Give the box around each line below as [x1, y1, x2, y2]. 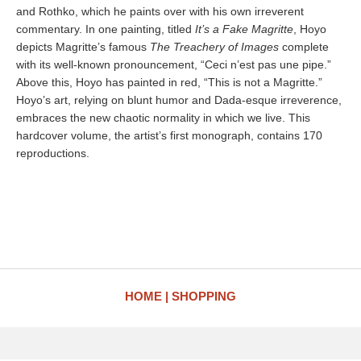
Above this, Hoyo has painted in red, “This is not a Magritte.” [16, 76, 322, 89]
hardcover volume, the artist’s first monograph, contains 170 [16, 129, 322, 142]
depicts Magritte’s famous [16, 40, 150, 53]
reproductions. [16, 147, 89, 160]
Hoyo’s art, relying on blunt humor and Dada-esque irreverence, [16, 93, 342, 106]
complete [279, 40, 329, 53]
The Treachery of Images [150, 40, 279, 53]
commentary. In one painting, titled [16, 23, 195, 35]
